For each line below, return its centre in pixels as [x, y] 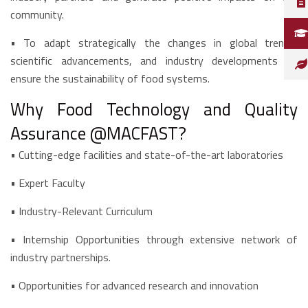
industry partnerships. [60, 257]
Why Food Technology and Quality [154, 109]
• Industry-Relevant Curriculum [81, 211]
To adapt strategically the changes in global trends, [161, 43]
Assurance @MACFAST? [98, 133]
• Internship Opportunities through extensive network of [154, 239]
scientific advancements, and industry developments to [154, 60]
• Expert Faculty [48, 183]
